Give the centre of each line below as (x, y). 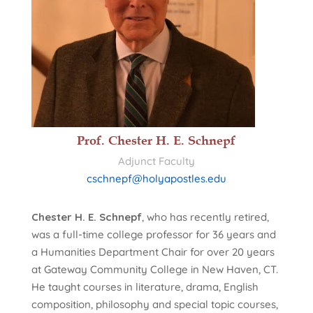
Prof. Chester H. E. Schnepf (156, 140)
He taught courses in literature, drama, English (145, 286)
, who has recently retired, (205, 217)
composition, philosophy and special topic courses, (154, 304)
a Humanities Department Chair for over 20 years (153, 252)
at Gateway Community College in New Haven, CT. (154, 269)
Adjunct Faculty (156, 161)
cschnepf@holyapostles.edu (156, 178)
